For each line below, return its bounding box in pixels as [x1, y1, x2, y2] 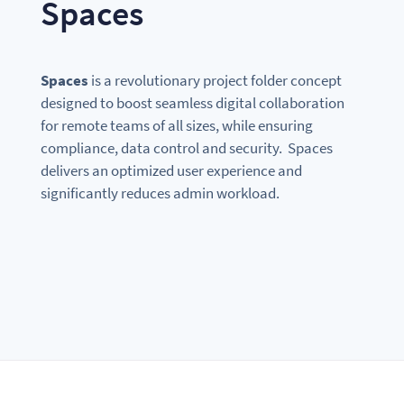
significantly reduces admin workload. [40, 182, 280, 203]
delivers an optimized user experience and [40, 160, 302, 180]
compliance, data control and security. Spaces [40, 137, 333, 158]
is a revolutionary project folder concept [87, 69, 342, 90]
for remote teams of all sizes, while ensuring [40, 115, 313, 135]
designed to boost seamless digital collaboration [40, 92, 344, 113]
